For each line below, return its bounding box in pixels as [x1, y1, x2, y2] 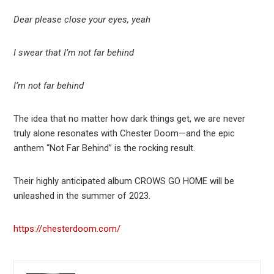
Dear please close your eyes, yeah [13, 14, 151, 26]
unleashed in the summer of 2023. [13, 190, 151, 202]
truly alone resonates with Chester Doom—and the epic [13, 128, 235, 139]
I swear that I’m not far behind [13, 47, 135, 59]
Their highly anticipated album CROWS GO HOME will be [13, 176, 235, 187]
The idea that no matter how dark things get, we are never [13, 113, 246, 125]
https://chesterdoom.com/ [13, 223, 121, 235]
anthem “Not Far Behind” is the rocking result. [13, 143, 196, 154]
